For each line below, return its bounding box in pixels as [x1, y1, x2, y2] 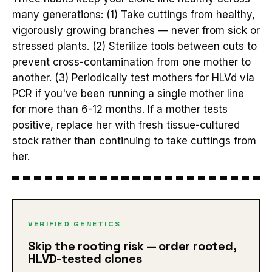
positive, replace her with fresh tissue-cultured [12, 118, 240, 131]
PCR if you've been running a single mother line [12, 87, 244, 100]
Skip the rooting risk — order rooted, [28, 237, 236, 254]
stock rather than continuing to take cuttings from [12, 134, 256, 147]
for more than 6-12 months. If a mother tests [12, 103, 228, 115]
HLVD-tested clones [28, 250, 142, 267]
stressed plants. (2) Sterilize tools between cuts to [12, 39, 257, 52]
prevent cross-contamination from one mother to [12, 55, 251, 68]
